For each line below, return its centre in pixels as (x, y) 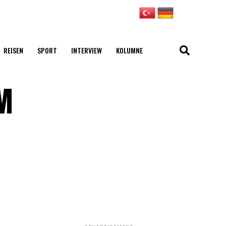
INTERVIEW (86, 50)
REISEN (13, 50)
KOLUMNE (129, 50)
